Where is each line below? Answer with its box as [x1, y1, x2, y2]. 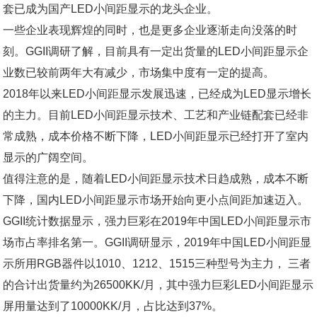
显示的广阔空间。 [3, 151, 94, 163]
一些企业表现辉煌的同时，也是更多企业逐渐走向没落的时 [3, 24, 298, 36]
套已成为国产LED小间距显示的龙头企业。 [3, 3, 219, 15]
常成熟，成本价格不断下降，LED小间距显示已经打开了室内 [3, 130, 309, 142]
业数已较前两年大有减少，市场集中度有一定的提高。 [3, 67, 275, 79]
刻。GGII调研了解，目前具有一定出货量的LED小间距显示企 [3, 45, 309, 57]
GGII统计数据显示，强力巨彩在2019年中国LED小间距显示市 [3, 215, 312, 227]
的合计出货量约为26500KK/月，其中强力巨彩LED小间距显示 [3, 279, 314, 291]
